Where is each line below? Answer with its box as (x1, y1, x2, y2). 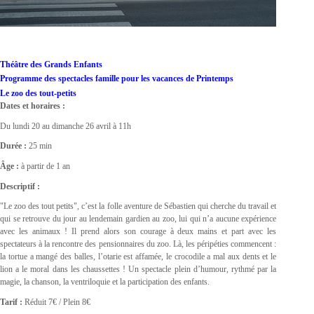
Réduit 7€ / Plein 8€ (22, 296, 90, 307)
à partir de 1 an (19, 161, 70, 171)
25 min (27, 141, 52, 151)
